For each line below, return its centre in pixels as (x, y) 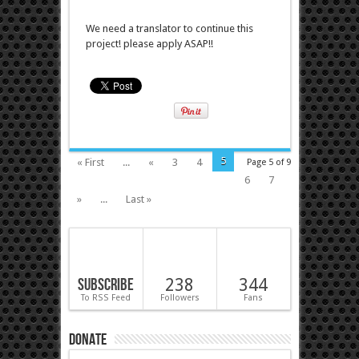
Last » (138, 200)
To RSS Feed (106, 298)
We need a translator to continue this (169, 29)
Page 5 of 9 (268, 163)
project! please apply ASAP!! (149, 44)
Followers (179, 298)
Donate (87, 340)
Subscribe (106, 285)
